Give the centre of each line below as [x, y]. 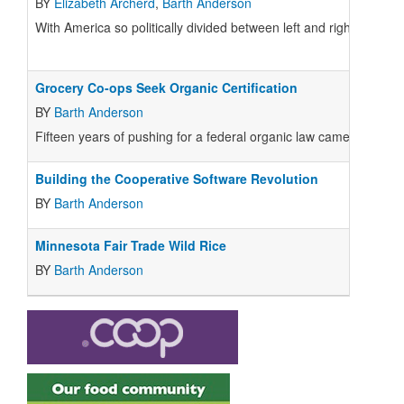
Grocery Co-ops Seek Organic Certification [166, 87]
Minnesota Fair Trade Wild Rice [131, 245]
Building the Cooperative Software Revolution [177, 179]
